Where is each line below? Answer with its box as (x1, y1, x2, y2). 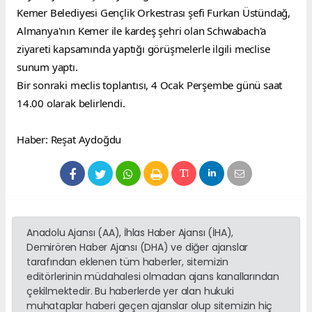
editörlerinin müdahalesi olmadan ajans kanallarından (26, 270, 280, 284)
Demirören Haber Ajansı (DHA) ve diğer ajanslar (26, 240, 249, 255)
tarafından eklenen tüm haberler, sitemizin (26, 255, 228, 270)
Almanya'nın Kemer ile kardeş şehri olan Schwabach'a (17, 24, 267, 38)
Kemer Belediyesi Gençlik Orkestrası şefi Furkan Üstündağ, (17, 6, 291, 20)
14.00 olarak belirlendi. (17, 96, 125, 111)
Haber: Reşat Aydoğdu (17, 132, 122, 147)
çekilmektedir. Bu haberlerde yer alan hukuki (26, 284, 234, 299)
